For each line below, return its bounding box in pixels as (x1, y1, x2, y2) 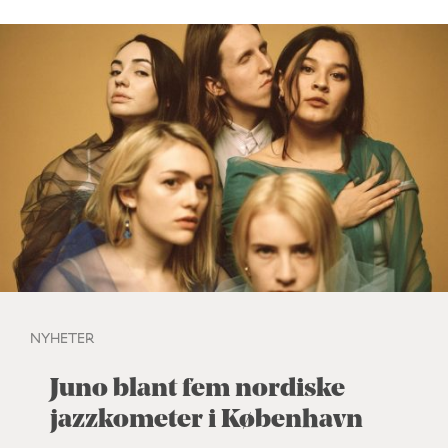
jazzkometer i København (50, 407, 363, 435)
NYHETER (30, 329, 94, 348)
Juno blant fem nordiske (50, 376, 345, 404)
